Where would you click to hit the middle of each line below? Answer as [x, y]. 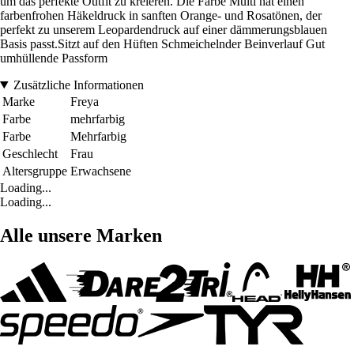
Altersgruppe [35, 171]
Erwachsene [101, 171]
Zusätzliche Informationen [78, 85]
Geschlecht [30, 153]
